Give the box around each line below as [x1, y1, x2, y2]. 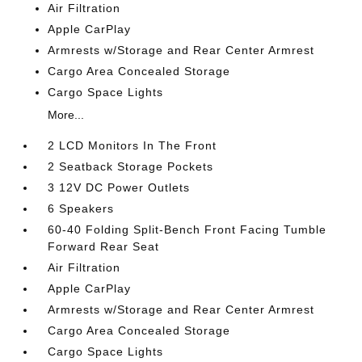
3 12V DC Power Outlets [48, 180, 191, 194]
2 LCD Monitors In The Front [48, 138, 217, 152]
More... [48, 107, 85, 121]
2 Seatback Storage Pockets [48, 159, 214, 173]
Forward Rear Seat [48, 239, 160, 253]
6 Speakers [48, 201, 115, 215]
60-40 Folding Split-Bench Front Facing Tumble [48, 222, 327, 236]
